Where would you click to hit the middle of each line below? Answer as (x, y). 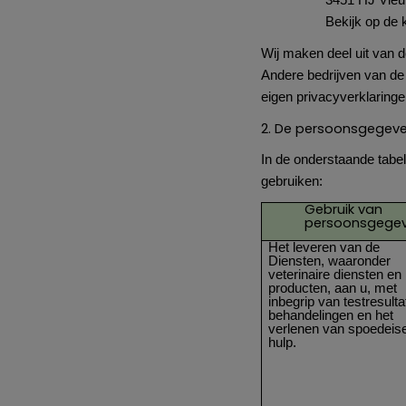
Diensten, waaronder (330, 261)
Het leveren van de (324, 247)
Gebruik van (344, 209)
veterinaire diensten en (335, 274)
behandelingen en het (331, 315)
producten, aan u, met (333, 288)
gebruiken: (292, 182)
